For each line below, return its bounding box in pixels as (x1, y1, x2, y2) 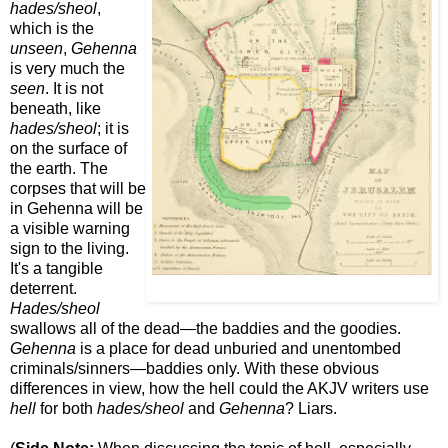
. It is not (45, 80, 103, 98)
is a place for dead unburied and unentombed (76, 340, 401, 358)
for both (36, 400, 97, 418)
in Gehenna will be (10, 200, 143, 218)
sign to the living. (10, 240, 129, 258)
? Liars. (285, 400, 337, 418)
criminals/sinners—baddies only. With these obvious (10, 360, 379, 378)
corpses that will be (10, 180, 146, 198)
